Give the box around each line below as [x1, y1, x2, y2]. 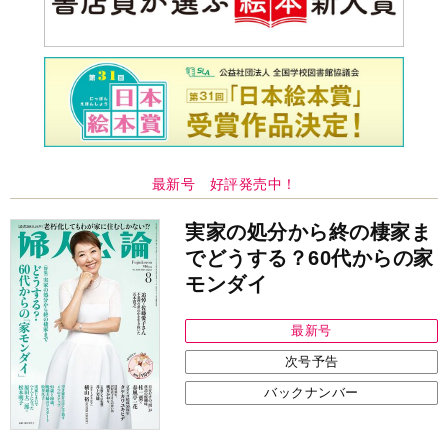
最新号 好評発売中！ [151, 176, 297, 193]
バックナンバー [264, 385, 359, 401]
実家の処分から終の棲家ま [185, 221, 431, 244]
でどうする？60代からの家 [185, 247, 434, 270]
